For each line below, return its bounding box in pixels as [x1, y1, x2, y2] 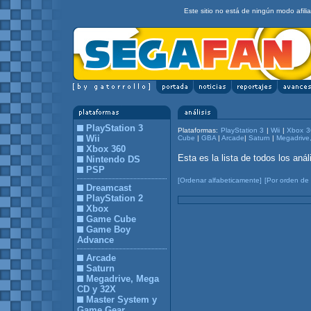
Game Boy [86, 224, 131, 235]
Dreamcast [86, 183, 131, 193]
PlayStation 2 [86, 193, 143, 203]
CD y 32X [77, 284, 116, 294]
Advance [77, 235, 114, 245]
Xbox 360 [86, 144, 126, 154]
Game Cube [86, 214, 136, 224]
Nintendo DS [86, 154, 140, 165]
